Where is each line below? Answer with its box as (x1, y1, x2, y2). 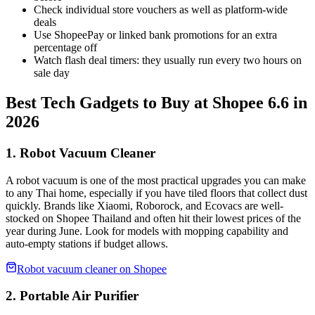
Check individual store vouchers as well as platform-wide (34, 3, 288, 15)
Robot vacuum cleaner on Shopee (17, 262, 167, 275)
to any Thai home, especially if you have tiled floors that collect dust (6, 186, 307, 199)
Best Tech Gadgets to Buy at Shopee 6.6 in (6, 93, 307, 112)
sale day (34, 66, 70, 79)
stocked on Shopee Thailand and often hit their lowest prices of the (6, 212, 301, 224)
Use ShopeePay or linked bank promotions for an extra (34, 28, 277, 41)
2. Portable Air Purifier (6, 288, 139, 304)
